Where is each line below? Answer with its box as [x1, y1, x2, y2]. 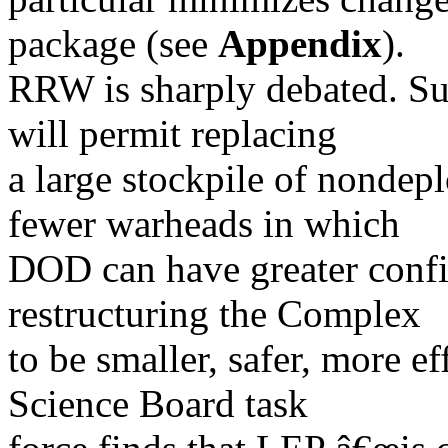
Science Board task [8, 382, 308, 425]
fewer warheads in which [8, 202, 400, 245]
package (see [8, 22, 218, 65]
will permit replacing [8, 112, 337, 155]
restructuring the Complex [8, 292, 421, 335]
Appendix [218, 22, 382, 65]
